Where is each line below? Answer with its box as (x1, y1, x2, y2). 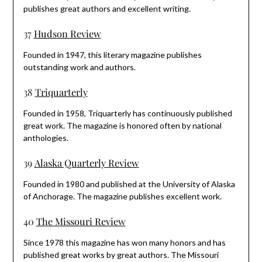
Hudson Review (33, 26, 101, 40)
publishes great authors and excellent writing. (23, 3, 191, 13)
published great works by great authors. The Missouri (23, 249, 219, 260)
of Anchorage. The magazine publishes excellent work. (23, 191, 222, 201)
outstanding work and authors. (23, 61, 136, 72)
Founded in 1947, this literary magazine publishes (23, 49, 202, 60)
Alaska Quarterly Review (34, 156, 139, 169)
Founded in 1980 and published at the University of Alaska (23, 178, 235, 189)
